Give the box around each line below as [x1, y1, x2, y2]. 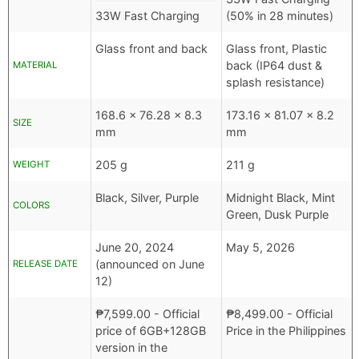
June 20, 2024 [95, 240, 174, 255]
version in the [95, 341, 167, 355]
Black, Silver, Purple [95, 191, 199, 205]
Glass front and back [95, 42, 208, 56]
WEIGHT [13, 159, 50, 171]
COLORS [13, 200, 50, 212]
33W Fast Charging [95, 9, 200, 23]
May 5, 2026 [226, 240, 295, 255]
